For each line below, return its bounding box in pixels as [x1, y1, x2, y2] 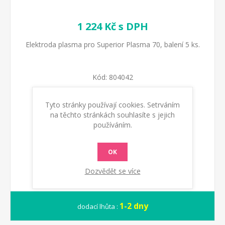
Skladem [118, 98, 149, 108]
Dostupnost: [76, 98, 116, 108]
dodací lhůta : [77, 202, 118, 211]
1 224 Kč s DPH [77, 20, 148, 34]
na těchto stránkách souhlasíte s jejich [50, 110, 175, 120]
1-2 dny [119, 200, 148, 212]
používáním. [93, 120, 132, 130]
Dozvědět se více [84, 166, 141, 176]
